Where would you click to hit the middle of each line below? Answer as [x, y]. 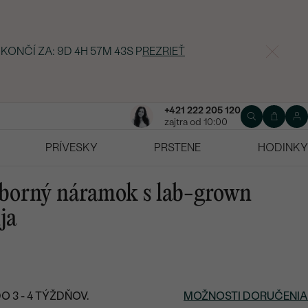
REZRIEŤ [164, 51]
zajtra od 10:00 [196, 122]
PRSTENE [178, 148]
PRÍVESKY [71, 148]
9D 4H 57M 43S [95, 51]
